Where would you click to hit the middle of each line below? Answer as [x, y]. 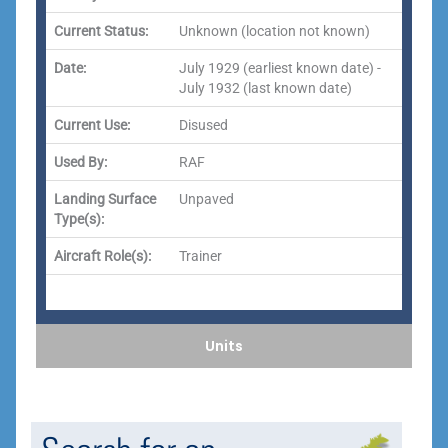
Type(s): [79, 219]
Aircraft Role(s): [102, 256]
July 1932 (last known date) [265, 88]
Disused [203, 125]
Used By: [80, 162]
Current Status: [101, 31]
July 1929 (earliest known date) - [280, 68]
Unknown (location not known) [274, 31]
